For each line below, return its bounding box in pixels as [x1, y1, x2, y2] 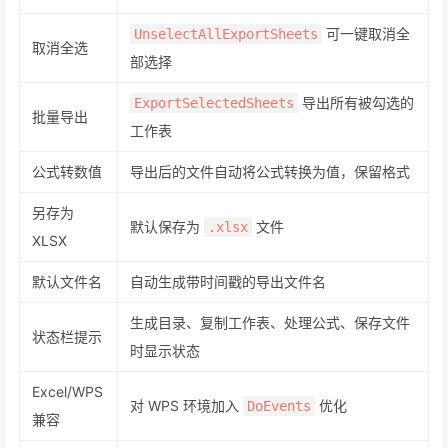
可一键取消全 [322, 25, 410, 42]
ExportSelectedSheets [134, 95, 294, 111]
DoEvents [247, 398, 311, 414]
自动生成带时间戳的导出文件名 [130, 273, 326, 290]
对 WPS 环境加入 [130, 397, 243, 414]
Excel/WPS [32, 383, 103, 400]
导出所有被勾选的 [298, 94, 414, 111]
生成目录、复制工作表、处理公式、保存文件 [130, 314, 410, 331]
